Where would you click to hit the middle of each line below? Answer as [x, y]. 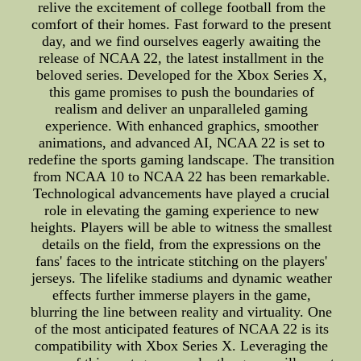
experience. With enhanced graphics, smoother [181, 126]
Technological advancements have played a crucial [182, 193]
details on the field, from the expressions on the [182, 244]
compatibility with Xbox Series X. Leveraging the [182, 346]
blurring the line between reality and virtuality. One [182, 312]
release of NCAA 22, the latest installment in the [182, 58]
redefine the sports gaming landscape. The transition [182, 160]
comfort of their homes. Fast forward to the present [182, 24]
